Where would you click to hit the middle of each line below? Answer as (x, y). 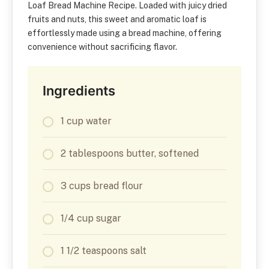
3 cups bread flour (102, 186)
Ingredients (79, 91)
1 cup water (86, 121)
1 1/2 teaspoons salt (104, 251)
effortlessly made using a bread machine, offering (125, 33)
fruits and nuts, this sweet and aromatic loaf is (117, 20)
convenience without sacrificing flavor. (102, 47)
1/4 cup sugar (91, 219)
